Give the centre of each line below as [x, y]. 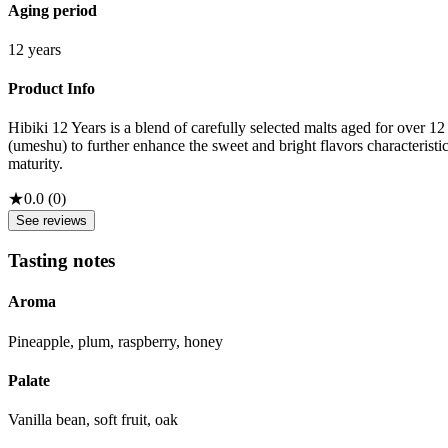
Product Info [51, 89]
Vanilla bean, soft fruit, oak [93, 420]
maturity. [35, 164]
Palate [29, 380]
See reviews [51, 221]
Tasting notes [61, 261]
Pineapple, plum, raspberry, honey [115, 341]
